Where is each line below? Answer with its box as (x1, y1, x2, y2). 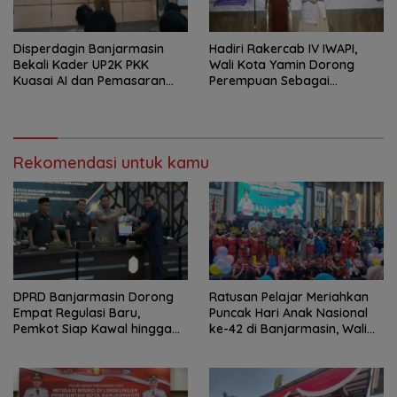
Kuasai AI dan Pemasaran (13, 72, 166, 89)
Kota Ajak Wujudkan (209, 336, 331, 353)
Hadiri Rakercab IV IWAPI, (209, 40, 357, 57)
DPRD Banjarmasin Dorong (13, 288, 174, 305)
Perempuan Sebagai (209, 72, 330, 89)
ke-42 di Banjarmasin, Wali (209, 320, 367, 337)
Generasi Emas (209, 352, 298, 369)
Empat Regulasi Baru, (13, 304, 140, 321)
